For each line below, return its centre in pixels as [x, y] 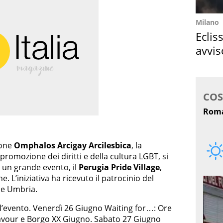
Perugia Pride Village [119, 167]
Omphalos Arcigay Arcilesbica [73, 145]
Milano [207, 22]
